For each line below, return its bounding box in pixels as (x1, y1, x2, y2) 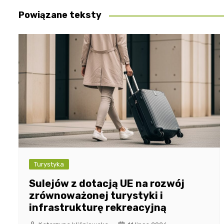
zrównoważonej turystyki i (29, 189, 163, 201)
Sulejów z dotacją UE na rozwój (29, 177, 184, 189)
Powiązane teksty (18, 9, 101, 21)
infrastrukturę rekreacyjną (29, 201, 166, 213)
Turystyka (34, 160, 64, 168)
